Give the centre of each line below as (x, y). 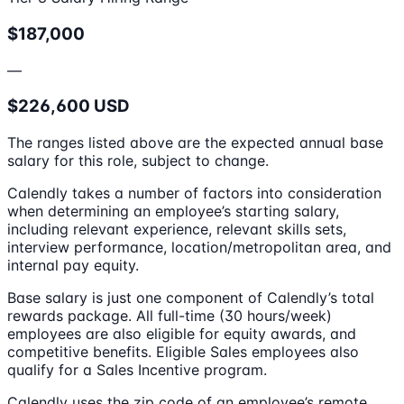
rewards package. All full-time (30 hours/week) (170, 316)
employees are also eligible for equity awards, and (182, 334)
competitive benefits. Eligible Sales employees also (183, 352)
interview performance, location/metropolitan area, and (199, 248)
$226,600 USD (69, 106)
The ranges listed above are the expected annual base (195, 143)
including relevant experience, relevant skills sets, (177, 230)
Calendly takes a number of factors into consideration (194, 193)
